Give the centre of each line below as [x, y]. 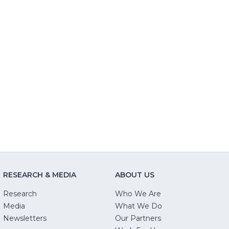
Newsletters [25, 219]
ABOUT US [135, 175]
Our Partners [138, 219]
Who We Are [138, 194]
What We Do [139, 206]
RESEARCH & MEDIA [39, 175]
